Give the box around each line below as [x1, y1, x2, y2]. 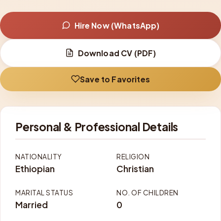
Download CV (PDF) [77, 48, 156, 58]
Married [15, 199, 48, 210]
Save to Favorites [80, 74, 150, 84]
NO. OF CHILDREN [116, 188, 179, 197]
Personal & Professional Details [15, 119, 179, 134]
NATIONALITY [15, 152, 62, 161]
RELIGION [116, 152, 149, 161]
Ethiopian [15, 163, 55, 174]
